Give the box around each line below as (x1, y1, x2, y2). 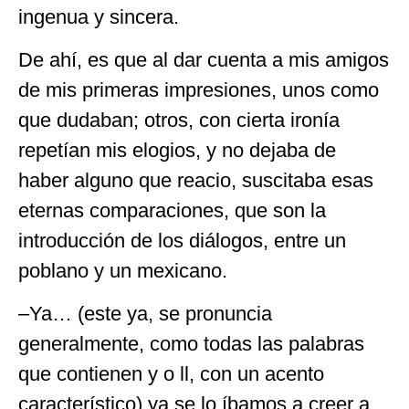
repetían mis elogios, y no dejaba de (18, 138, 336, 162)
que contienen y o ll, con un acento (18, 362, 324, 386)
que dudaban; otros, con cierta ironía (18, 108, 340, 131)
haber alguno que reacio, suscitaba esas (18, 168, 373, 192)
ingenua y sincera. (18, 5, 179, 28)
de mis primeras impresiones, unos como (18, 78, 379, 101)
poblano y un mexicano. (18, 258, 227, 282)
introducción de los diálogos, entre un (18, 228, 346, 252)
